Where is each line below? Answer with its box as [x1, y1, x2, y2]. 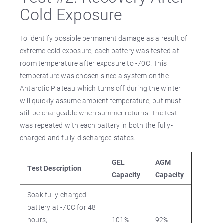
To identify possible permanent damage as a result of [20, 33, 188, 43]
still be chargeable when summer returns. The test [20, 108, 177, 117]
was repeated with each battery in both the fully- [20, 120, 173, 130]
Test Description [27, 163, 82, 173]
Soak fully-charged [27, 190, 87, 199]
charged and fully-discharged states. [20, 133, 136, 142]
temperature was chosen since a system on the [20, 71, 169, 80]
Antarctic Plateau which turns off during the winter [20, 83, 181, 93]
